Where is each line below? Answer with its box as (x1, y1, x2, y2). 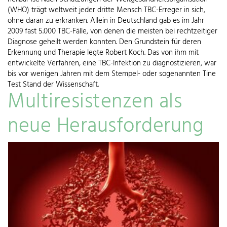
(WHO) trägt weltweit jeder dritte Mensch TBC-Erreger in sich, (8, 4, 205, 16)
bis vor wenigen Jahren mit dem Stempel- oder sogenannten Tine (8, 67, 216, 80)
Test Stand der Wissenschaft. (8, 78, 99, 91)
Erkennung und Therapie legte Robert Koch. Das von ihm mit (8, 46, 199, 59)
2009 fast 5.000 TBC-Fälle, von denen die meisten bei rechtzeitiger (8, 25, 217, 37)
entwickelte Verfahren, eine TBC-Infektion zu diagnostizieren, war (8, 57, 216, 69)
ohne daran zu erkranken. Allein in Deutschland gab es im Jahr (8, 14, 204, 27)
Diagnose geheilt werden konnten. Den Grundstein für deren (8, 35, 201, 48)
